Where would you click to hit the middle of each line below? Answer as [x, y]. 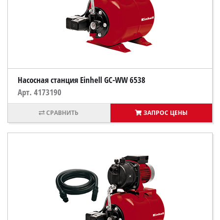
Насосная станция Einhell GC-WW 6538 [82, 80]
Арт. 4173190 [40, 92]
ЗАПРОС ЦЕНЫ [165, 113]
